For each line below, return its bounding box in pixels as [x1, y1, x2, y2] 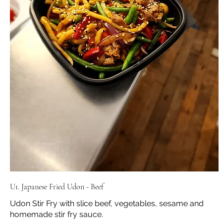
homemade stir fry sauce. [10, 210, 103, 220]
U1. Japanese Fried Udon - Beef [10, 182, 104, 192]
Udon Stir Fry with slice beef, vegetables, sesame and [10, 199, 204, 209]
